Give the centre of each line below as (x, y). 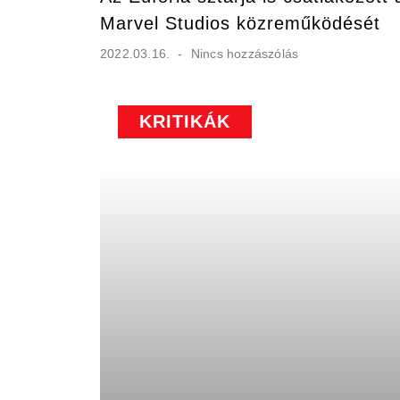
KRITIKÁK (185, 121)
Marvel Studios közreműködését (240, 23)
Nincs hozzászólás (243, 53)
